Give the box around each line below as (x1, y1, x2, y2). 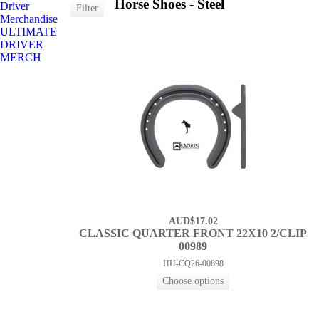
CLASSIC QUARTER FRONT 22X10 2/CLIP (79, 227, 308, 240)
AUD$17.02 (168, 216, 218, 227)
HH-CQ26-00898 (162, 258, 224, 269)
